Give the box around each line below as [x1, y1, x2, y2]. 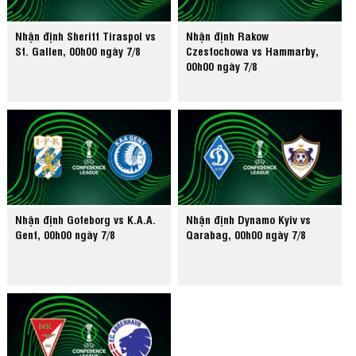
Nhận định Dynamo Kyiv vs [186, 211, 311, 227]
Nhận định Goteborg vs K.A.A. [15, 211, 157, 227]
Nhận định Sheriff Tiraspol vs [15, 28, 157, 44]
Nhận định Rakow [186, 28, 269, 44]
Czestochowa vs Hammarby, [186, 43, 319, 59]
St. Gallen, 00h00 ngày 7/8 [15, 43, 141, 59]
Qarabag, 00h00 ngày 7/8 [186, 226, 307, 242]
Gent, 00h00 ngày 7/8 [15, 226, 116, 242]
